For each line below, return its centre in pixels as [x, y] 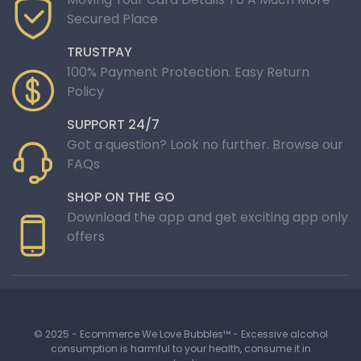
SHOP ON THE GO [121, 197]
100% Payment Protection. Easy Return [188, 72]
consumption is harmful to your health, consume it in [180, 348]
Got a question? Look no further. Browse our [205, 144]
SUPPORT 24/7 [113, 124]
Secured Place [112, 19]
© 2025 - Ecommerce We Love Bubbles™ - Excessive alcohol [180, 334]
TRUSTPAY [100, 52]
